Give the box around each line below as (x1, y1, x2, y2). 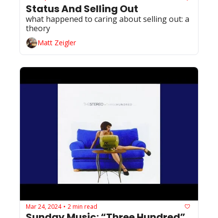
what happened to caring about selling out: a (26, 13, 189, 24)
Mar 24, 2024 (26, 202, 61, 211)
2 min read (68, 202, 97, 211)
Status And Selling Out (26, 1, 138, 16)
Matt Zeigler (37, 38, 76, 47)
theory (26, 22, 50, 34)
